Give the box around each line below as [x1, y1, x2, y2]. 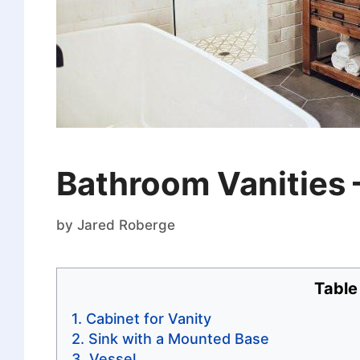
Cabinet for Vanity [85, 309, 211, 327]
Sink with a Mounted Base [88, 329, 269, 347]
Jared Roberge [76, 216, 175, 233]
